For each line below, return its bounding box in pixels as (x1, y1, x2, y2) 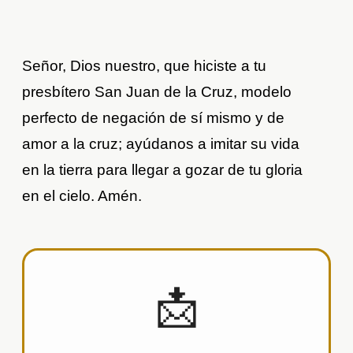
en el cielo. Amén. (22, 188, 143, 205)
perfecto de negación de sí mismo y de (22, 110, 285, 127)
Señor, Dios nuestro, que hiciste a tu (22, 58, 267, 75)
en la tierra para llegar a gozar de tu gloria (22, 162, 303, 179)
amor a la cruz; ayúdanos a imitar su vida (22, 136, 300, 153)
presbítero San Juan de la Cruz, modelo (22, 84, 292, 101)
